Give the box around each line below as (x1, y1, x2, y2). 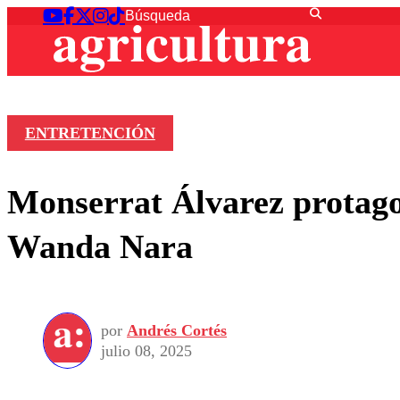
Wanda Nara (7, 227, 193, 265)
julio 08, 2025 (101, 341, 192, 360)
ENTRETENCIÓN (24, 124, 155, 143)
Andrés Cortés (127, 321, 227, 339)
